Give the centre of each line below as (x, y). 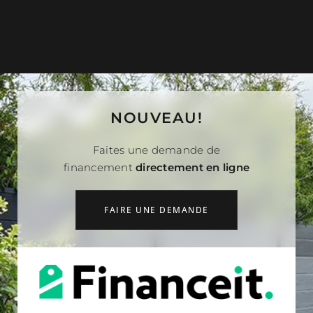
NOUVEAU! (156, 113)
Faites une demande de (156, 145)
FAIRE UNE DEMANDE (156, 205)
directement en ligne (192, 163)
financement (100, 163)
